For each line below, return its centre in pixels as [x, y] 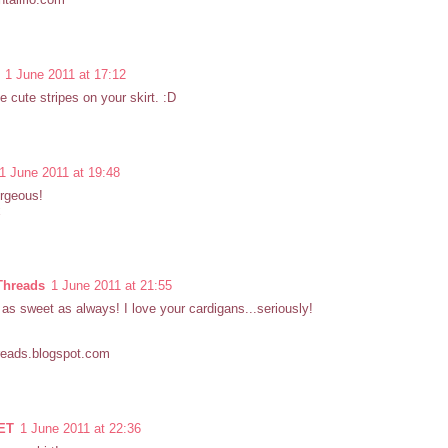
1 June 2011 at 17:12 [65, 75]
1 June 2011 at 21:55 [111, 286]
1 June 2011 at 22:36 [80, 429]
